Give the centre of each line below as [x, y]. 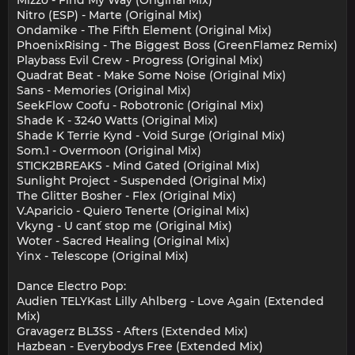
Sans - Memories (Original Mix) [104, 91]
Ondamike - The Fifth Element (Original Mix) [144, 31]
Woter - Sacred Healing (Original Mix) [123, 241]
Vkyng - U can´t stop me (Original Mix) [124, 226]
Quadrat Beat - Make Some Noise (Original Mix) [151, 76]
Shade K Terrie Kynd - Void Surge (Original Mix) [151, 136]
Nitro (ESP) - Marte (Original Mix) [109, 15]
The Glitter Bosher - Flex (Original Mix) [126, 196]
